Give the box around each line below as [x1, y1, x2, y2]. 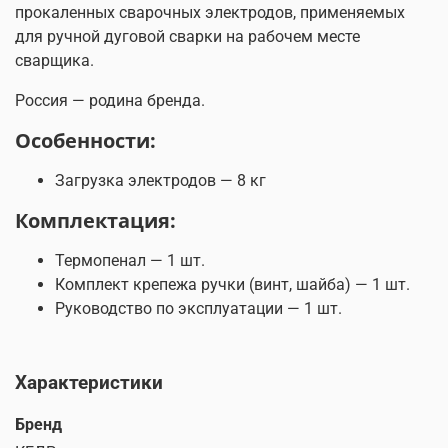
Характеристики [15, 371, 163, 395]
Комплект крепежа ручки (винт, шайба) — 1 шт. [55, 275, 410, 295]
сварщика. [15, 51, 94, 71]
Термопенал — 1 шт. [55, 251, 205, 271]
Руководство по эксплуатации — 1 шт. [55, 299, 342, 319]
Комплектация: [15, 207, 176, 235]
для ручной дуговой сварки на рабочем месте [15, 27, 360, 47]
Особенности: [15, 127, 156, 155]
